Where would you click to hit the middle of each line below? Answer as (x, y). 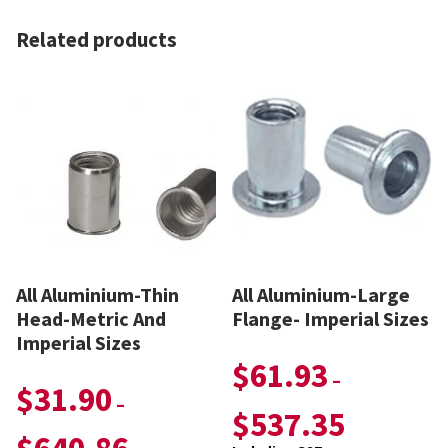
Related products (96, 40)
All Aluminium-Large (321, 295)
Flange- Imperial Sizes (331, 319)
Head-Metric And (91, 319)
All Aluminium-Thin (97, 295)
